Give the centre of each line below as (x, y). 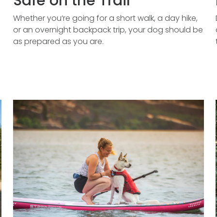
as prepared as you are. (58, 41)
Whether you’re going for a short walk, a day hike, (105, 18)
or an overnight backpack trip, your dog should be (108, 30)
